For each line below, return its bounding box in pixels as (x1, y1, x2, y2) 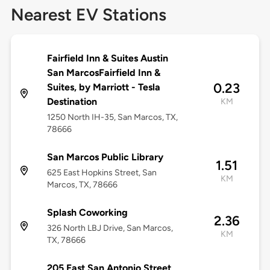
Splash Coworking (46, 207, 128, 219)
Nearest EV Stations (10, 4, 166, 25)
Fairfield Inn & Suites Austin (46, 52, 168, 64)
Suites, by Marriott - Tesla (46, 81, 160, 93)
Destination (46, 96, 97, 108)
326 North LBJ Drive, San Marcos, (46, 223, 173, 234)
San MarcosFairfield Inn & (46, 67, 160, 79)
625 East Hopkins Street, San (46, 168, 157, 178)
